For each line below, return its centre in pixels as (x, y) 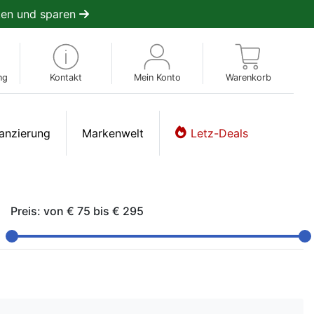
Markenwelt (113, 133)
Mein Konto (157, 77)
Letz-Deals (219, 133)
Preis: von (39, 211)
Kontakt (66, 77)
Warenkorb (248, 77)
